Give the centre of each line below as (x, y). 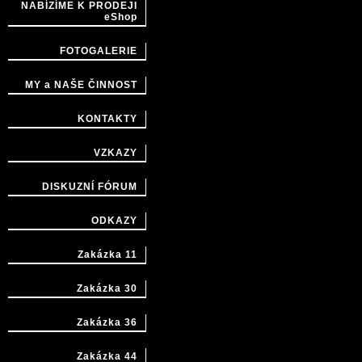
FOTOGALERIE (99, 51)
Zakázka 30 (107, 288)
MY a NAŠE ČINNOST (81, 85)
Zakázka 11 (107, 255)
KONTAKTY (107, 119)
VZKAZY (116, 153)
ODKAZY (114, 221)
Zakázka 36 (107, 322)
